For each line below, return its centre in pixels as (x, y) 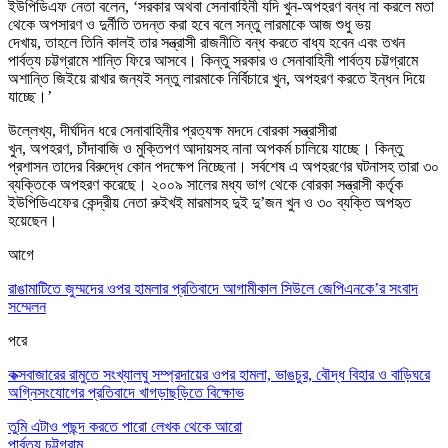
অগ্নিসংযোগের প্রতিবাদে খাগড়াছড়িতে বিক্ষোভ (126, 392)
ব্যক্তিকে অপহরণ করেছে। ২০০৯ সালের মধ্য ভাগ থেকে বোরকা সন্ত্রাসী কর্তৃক (205, 184)
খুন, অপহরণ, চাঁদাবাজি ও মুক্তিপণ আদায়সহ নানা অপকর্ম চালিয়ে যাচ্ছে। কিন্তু (205, 148)
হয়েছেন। (33, 220)
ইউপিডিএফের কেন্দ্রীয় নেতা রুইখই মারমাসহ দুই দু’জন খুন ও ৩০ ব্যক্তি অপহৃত (209, 202)
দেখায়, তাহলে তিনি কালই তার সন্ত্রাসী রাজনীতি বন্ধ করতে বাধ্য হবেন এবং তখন (206, 42)
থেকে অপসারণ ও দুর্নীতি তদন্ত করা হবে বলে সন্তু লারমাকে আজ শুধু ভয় (189, 24)
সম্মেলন (27, 306)
